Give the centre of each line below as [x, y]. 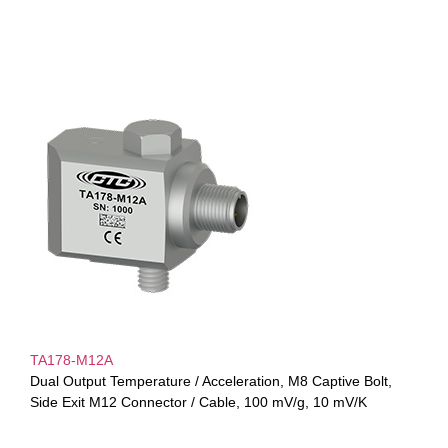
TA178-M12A [71, 359]
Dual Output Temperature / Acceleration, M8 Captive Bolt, [211, 380]
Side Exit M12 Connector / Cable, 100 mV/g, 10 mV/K [198, 401]
